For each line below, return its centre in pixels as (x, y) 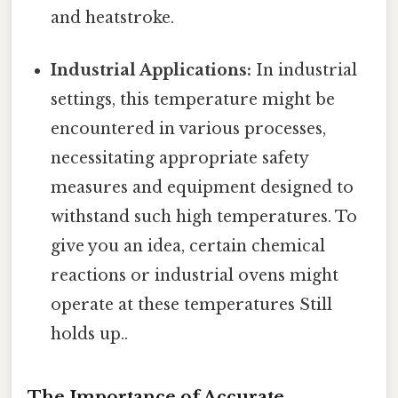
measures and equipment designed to (203, 187)
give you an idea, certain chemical (188, 246)
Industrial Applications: (151, 70)
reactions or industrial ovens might (195, 275)
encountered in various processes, (189, 128)
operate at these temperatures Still (192, 304)
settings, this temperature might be (193, 99)
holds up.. (90, 334)
